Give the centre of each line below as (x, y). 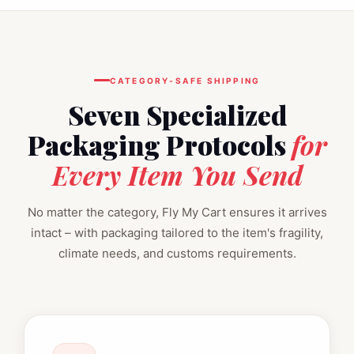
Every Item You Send (177, 174)
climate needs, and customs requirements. (177, 253)
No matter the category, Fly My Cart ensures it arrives (177, 212)
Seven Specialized (177, 114)
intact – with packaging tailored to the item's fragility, (177, 232)
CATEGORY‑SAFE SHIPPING (185, 80)
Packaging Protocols (159, 144)
